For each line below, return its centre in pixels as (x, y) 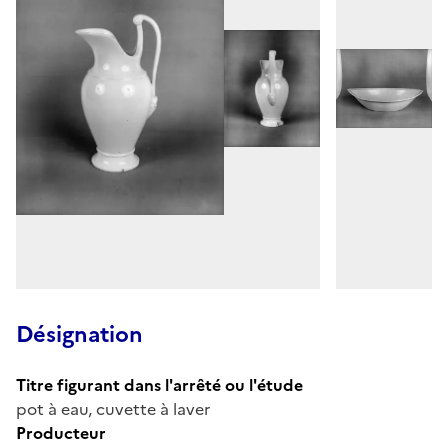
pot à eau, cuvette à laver (113, 408)
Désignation (79, 334)
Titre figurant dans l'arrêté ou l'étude (159, 384)
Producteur (61, 432)
